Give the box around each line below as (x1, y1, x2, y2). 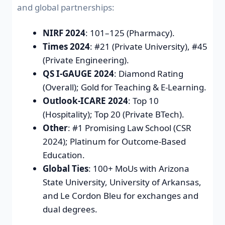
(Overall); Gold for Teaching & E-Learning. (43, 81, 206, 93)
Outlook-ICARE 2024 (43, 95, 128, 107)
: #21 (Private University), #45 (90, 41, 207, 53)
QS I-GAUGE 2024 (43, 68, 114, 80)
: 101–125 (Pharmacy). (85, 27, 175, 39)
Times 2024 (43, 41, 90, 53)
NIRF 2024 (43, 27, 85, 39)
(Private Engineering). (43, 54, 129, 66)
